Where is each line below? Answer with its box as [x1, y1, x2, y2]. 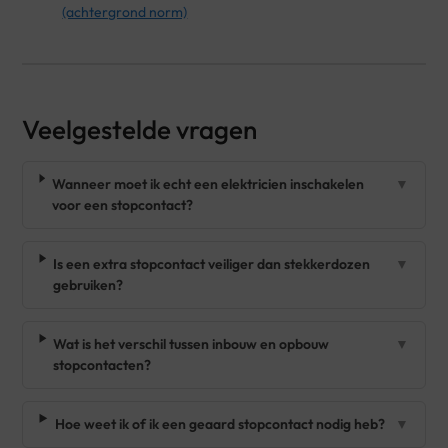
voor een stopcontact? [51, 195, 193, 214]
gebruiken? [52, 275, 123, 294]
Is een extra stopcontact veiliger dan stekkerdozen [52, 254, 370, 273]
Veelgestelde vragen [22, 112, 258, 146]
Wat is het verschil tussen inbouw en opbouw [53, 334, 330, 353]
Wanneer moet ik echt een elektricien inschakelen [51, 174, 364, 193]
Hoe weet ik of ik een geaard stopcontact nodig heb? [55, 414, 386, 433]
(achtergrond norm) [62, 2, 188, 21]
